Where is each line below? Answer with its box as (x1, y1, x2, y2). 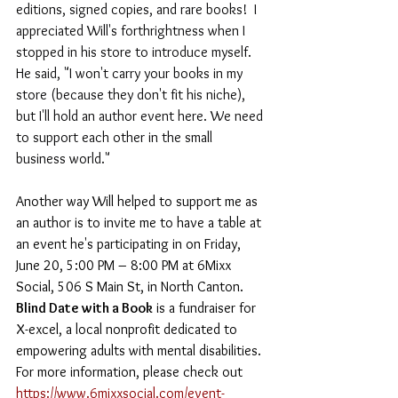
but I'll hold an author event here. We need (16, 107, 267, 124)
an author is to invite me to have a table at (16, 213, 265, 231)
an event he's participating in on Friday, (16, 235, 244, 252)
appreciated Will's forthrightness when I (16, 21, 252, 39)
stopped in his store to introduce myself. (16, 43, 255, 60)
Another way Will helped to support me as (16, 192, 261, 210)
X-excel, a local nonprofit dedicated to (16, 320, 241, 338)
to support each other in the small (16, 128, 216, 146)
